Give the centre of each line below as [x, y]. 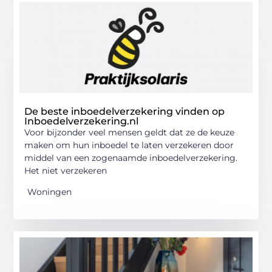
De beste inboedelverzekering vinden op [125, 112]
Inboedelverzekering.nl [82, 121]
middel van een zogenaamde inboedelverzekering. [131, 158]
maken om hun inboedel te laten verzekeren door [129, 145]
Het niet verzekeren [66, 171]
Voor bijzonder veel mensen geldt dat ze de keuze [130, 133]
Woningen [50, 192]
